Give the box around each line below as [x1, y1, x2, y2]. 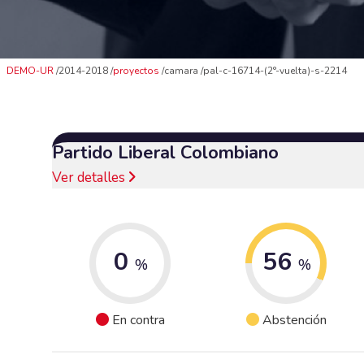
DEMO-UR [6, 64, 54, 78]
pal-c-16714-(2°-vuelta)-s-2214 [203, 64, 347, 78]
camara [164, 64, 201, 78]
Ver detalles [52, 167, 128, 187]
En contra [111, 311, 165, 330]
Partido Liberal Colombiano [52, 140, 279, 165]
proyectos [113, 64, 159, 78]
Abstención [262, 311, 327, 330]
